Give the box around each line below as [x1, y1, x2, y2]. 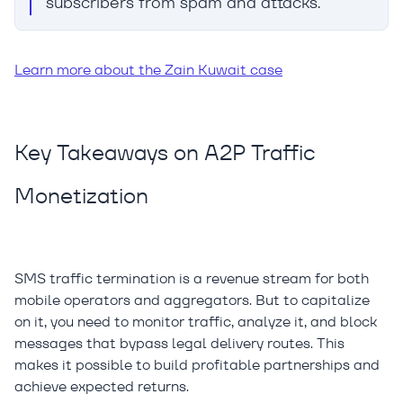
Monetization [14, 182, 148, 210]
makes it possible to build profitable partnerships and [14, 355, 380, 375]
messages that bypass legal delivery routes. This [14, 334, 345, 354]
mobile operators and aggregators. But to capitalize [14, 291, 370, 310]
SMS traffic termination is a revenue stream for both [14, 269, 369, 289]
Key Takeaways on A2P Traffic [14, 139, 316, 167]
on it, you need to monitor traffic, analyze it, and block [14, 312, 377, 332]
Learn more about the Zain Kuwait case [14, 60, 282, 80]
